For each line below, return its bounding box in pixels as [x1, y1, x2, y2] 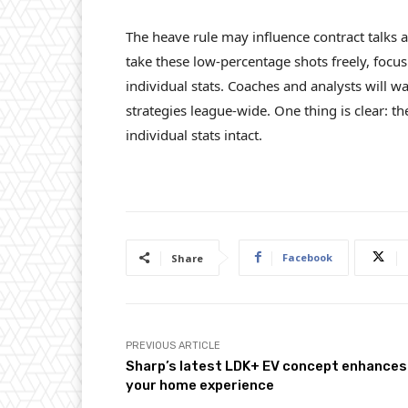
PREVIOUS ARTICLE [126, 339, 220, 352]
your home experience [126, 376, 274, 393]
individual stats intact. [126, 125, 262, 144]
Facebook [282, 250, 332, 264]
